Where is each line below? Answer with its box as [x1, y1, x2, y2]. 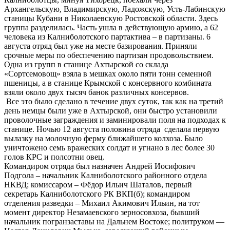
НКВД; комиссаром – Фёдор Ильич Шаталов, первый [4, 180, 192, 189]
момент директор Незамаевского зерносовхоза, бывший [4, 208, 200, 217]
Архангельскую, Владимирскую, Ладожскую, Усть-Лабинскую [4, 5, 225, 14]
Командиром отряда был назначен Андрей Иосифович [4, 162, 195, 171]
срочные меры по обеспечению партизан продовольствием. [4, 51, 214, 60]
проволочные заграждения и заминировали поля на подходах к [4, 116, 226, 125]
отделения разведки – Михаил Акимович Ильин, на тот [4, 199, 200, 208]
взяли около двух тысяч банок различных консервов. [4, 88, 189, 97]
